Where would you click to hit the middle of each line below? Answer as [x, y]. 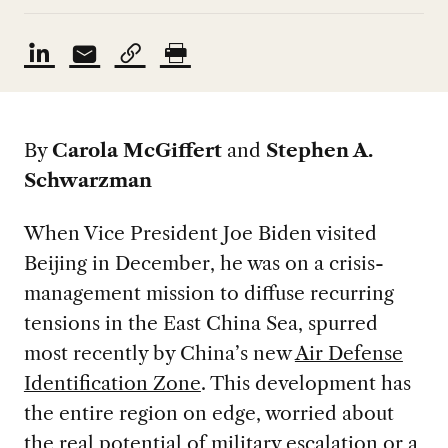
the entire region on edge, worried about [208, 413]
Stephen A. [319, 150]
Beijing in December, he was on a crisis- [203, 263]
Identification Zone [112, 383]
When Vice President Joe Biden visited [200, 233]
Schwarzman [90, 180]
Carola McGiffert [136, 150]
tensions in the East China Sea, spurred [200, 323]
